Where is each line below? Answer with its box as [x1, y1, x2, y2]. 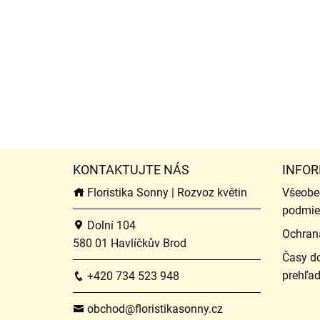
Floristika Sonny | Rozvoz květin [84, 185, 247, 199]
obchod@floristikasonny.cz [84, 301, 223, 316]
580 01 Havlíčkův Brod [73, 236, 186, 250]
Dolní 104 [84, 218, 136, 232]
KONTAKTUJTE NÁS [73, 161, 189, 177]
